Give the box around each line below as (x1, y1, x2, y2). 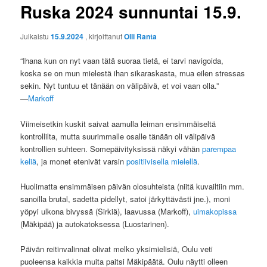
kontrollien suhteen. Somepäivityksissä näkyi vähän (20, 142, 203, 154)
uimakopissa (193, 205, 237, 217)
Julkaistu (20, 31, 51, 42)
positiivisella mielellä (126, 155, 198, 167)
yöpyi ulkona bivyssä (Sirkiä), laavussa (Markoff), (20, 205, 194, 217)
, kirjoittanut (85, 31, 125, 42)
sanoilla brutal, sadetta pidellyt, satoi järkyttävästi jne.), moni (20, 193, 231, 204)
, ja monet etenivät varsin (36, 155, 127, 167)
